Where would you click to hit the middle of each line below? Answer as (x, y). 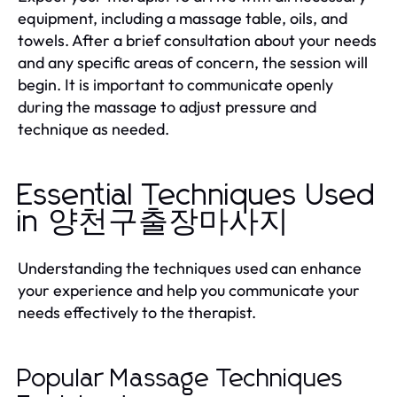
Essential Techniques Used (197, 195)
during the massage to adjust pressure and (167, 106)
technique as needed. (93, 128)
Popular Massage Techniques (181, 379)
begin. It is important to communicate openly (175, 84)
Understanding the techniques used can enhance (190, 268)
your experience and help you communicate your (189, 290)
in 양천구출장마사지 (153, 222)
